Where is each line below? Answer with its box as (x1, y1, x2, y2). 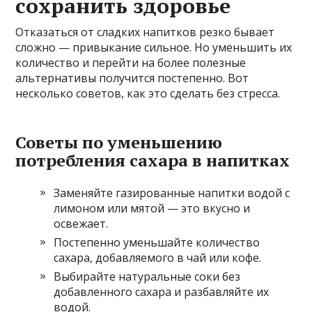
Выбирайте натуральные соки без (54, 268, 241, 284)
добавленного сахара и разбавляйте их (54, 283, 270, 299)
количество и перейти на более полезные (15, 54, 247, 70)
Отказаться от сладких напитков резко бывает (15, 24, 275, 40)
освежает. (54, 215, 109, 231)
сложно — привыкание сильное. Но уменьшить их (15, 39, 292, 55)
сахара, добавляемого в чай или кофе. (54, 249, 262, 265)
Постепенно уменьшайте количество (54, 234, 260, 250)
